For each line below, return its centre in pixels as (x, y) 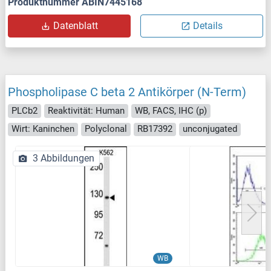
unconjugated (210, 129)
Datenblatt (75, 26)
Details (208, 26)
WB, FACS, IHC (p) (171, 110)
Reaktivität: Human (86, 110)
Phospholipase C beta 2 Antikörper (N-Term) (127, 92)
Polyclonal (106, 129)
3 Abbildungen (64, 158)
